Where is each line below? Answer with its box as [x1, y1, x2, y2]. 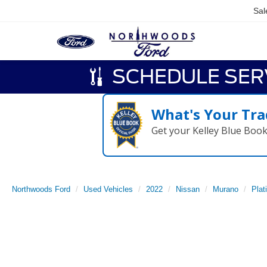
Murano [213, 185, 238, 194]
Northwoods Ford [12, 185, 70, 194]
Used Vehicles [83, 185, 133, 194]
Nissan [176, 185, 200, 194]
